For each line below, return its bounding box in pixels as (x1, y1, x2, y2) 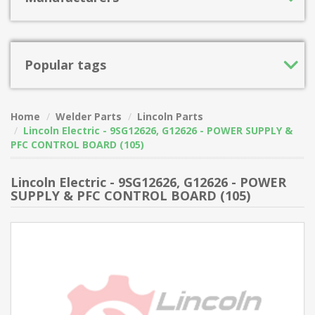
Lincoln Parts (137, 110, 203, 123)
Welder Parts (56, 110, 122, 123)
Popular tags (25, 56, 106, 73)
